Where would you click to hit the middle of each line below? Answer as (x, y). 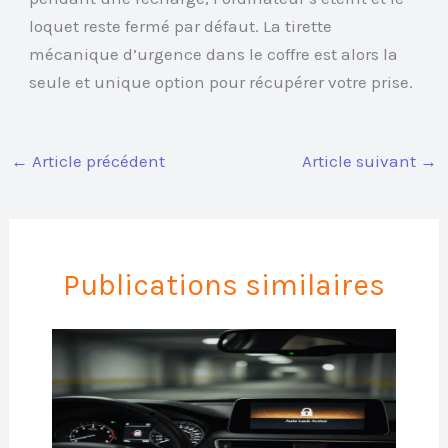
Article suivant (360, 161)
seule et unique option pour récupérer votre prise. (221, 81)
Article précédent (97, 161)
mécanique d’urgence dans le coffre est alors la (214, 53)
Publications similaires (224, 285)
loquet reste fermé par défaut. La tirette (181, 25)
